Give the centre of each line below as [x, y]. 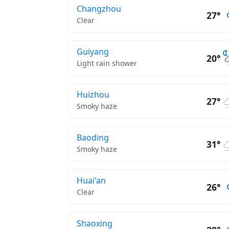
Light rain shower [107, 63]
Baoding [93, 138]
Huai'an [91, 180]
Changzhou [99, 9]
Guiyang [93, 52]
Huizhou [93, 95]
